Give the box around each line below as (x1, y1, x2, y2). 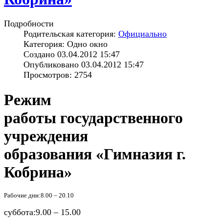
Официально (118, 29, 167, 39)
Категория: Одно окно (23, 39, 108, 49)
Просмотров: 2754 (23, 70, 92, 80)
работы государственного (4, 109, 183, 127)
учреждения (4, 127, 88, 145)
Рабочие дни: (4, 192, 41, 199)
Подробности (4, 19, 54, 29)
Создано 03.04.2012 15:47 (23, 49, 120, 60)
